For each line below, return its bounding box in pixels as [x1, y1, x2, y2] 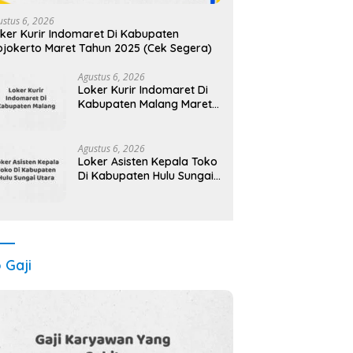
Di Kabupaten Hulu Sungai [78, 168, 214, 183]
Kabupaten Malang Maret [78, 96, 213, 111]
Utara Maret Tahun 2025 [78, 182, 207, 197]
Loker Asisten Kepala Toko [78, 154, 218, 169]
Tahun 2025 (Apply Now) [78, 110, 208, 125]
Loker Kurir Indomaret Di [78, 82, 209, 97]
